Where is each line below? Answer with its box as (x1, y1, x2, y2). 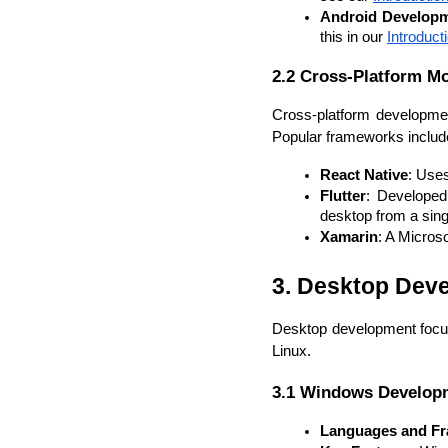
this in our (320, 28, 387, 45)
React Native (320, 167, 408, 184)
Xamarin (320, 229, 378, 246)
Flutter (320, 188, 366, 205)
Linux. (272, 343, 311, 360)
